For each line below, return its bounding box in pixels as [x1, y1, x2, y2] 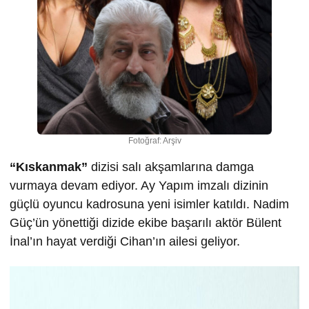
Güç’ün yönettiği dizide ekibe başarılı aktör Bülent [10, 216, 281, 230]
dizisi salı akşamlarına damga [88, 160, 254, 174]
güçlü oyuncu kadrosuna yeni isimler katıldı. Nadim [10, 197, 289, 211]
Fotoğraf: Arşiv [128, 136, 181, 146]
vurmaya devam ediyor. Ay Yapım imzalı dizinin [10, 179, 268, 192]
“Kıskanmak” [10, 160, 88, 174]
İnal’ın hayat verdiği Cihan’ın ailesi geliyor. [10, 235, 240, 248]
